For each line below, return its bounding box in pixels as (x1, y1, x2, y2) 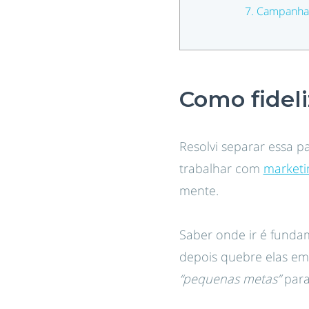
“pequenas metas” (179, 270, 281, 287)
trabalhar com (179, 160, 263, 177)
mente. (179, 182, 219, 199)
